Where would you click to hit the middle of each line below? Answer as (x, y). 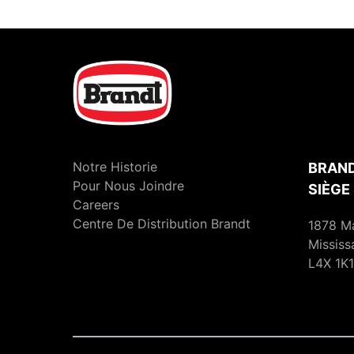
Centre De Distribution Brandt (162, 223)
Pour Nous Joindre (128, 185)
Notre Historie (115, 166)
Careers (96, 204)
